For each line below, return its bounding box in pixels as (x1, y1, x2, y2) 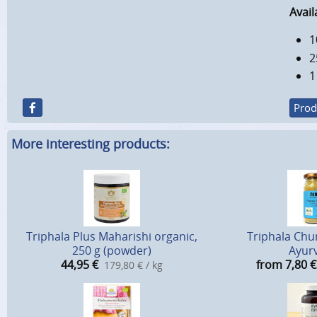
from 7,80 (256, 257, 307, 273)
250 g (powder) (72, 243, 151, 259)
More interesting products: (11, 135, 170, 153)
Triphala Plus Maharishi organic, (26, 229, 197, 245)
